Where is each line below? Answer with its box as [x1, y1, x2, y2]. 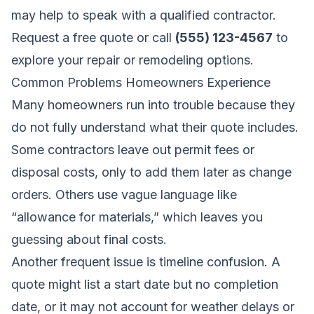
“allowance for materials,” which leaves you [11, 209, 263, 224]
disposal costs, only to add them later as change [11, 164, 292, 179]
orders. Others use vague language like [11, 186, 237, 202]
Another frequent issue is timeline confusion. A [11, 254, 280, 269]
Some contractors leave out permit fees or [11, 142, 254, 157]
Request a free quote [11, 29, 133, 45]
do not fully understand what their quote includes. [11, 119, 299, 135]
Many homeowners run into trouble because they [11, 97, 295, 112]
